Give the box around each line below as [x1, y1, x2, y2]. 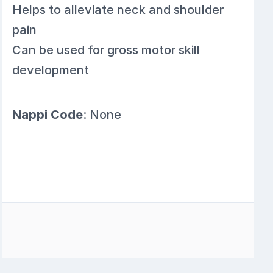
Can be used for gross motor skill [12, 42, 200, 57]
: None [83, 107, 122, 122]
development [12, 62, 90, 77]
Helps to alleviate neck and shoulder [12, 2, 224, 17]
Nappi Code [12, 107, 83, 122]
